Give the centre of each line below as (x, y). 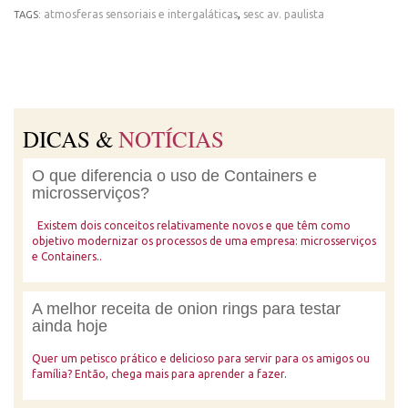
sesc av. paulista (284, 14)
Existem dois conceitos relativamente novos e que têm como (191, 225)
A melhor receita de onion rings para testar (186, 309)
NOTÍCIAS (171, 139)
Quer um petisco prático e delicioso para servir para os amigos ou (201, 358)
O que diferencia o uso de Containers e (174, 176)
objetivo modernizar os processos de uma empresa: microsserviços (204, 241)
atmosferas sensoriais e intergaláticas (141, 14)
